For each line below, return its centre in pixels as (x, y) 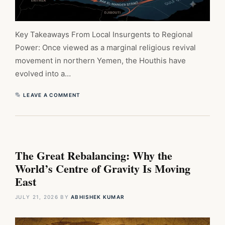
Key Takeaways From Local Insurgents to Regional (104, 34)
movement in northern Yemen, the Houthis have (100, 60)
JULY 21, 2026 (37, 197)
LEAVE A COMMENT (52, 95)
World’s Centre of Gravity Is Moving (103, 168)
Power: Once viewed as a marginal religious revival (105, 47)
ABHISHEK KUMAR (98, 197)
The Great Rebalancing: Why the (94, 155)
